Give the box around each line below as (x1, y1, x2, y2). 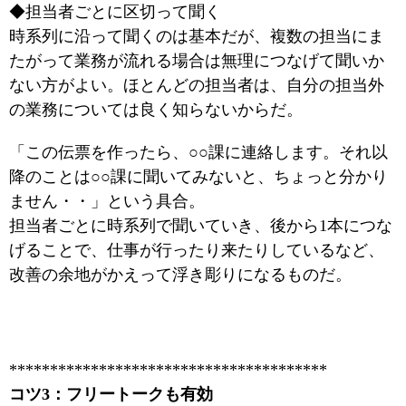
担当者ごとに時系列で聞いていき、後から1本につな (9, 217, 392, 235)
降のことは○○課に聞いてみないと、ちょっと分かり (9, 168, 388, 186)
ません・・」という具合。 (9, 192, 205, 210)
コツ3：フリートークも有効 (9, 385, 213, 403)
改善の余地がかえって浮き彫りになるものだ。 (9, 266, 352, 284)
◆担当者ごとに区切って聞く (9, 3, 221, 21)
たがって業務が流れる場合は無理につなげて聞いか (9, 52, 384, 70)
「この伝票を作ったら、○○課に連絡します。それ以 (9, 143, 388, 161)
